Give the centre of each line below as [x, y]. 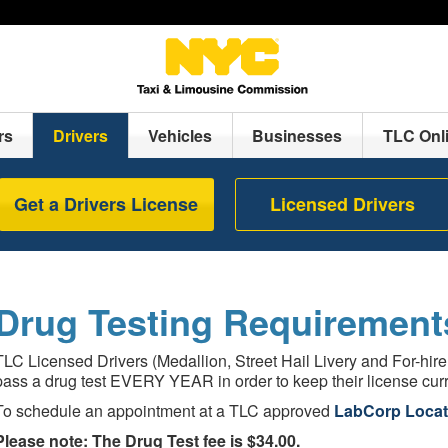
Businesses [297, 135]
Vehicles [180, 135]
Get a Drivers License [106, 204]
